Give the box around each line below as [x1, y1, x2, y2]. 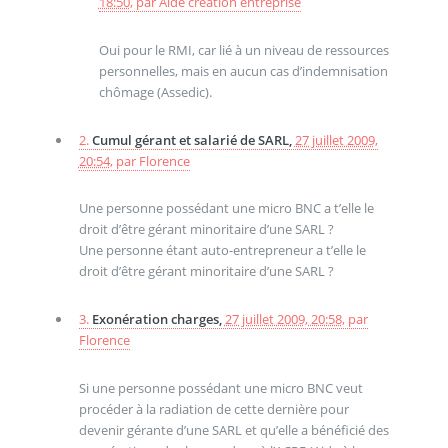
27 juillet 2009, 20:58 [224, 310, 342, 329]
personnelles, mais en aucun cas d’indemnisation [98, 62, 388, 81]
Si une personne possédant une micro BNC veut [78, 378, 363, 397]
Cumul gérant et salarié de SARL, [91, 130, 295, 149]
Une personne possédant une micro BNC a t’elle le [78, 199, 374, 218]
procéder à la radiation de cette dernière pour [78, 399, 349, 418]
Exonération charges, [91, 310, 225, 329]
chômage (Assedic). [98, 83, 212, 102]
